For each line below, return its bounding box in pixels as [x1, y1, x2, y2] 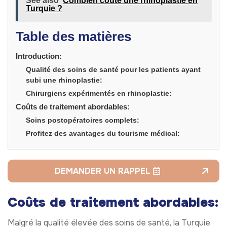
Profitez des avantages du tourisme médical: [26, 129, 180, 138]
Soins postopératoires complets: [26, 116, 139, 125]
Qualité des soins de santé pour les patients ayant [26, 65, 201, 74]
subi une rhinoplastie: [26, 76, 102, 85]
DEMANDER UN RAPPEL [54, 166, 153, 177]
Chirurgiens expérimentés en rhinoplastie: [26, 89, 172, 98]
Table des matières [16, 28, 131, 44]
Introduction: [16, 52, 62, 61]
